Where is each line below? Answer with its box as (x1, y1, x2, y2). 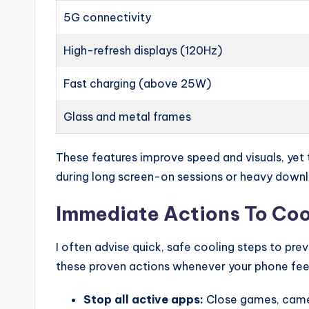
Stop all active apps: (83, 292, 203, 306)
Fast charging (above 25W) (63, 76, 211, 90)
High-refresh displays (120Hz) (63, 43, 222, 57)
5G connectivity (63, 10, 151, 24)
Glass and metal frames (63, 109, 191, 123)
